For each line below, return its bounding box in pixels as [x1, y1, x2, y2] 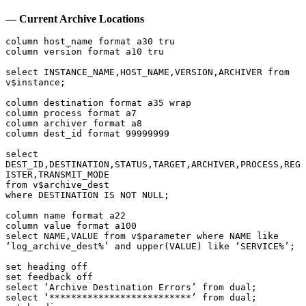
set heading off [5, 262, 87, 273]
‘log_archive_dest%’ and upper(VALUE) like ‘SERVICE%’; [5, 241, 295, 252]
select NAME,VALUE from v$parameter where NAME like [5, 231, 279, 242]
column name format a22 [5, 210, 126, 221]
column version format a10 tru [5, 46, 164, 57]
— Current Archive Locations [5, 13, 144, 25]
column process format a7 [5, 108, 137, 119]
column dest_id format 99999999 [5, 128, 169, 139]
